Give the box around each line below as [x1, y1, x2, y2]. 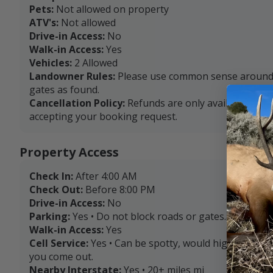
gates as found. [29, 83, 99, 97]
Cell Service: [29, 236, 88, 250]
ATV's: [29, 16, 58, 30]
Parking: [29, 210, 70, 224]
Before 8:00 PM [85, 183, 155, 197]
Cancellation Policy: [29, 96, 125, 110]
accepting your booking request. [29, 110, 177, 124]
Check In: [29, 169, 73, 183]
